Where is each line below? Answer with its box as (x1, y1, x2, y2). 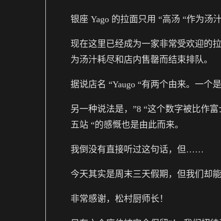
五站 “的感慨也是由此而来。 (71, 119, 184, 130)
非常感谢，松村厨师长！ (71, 193, 168, 204)
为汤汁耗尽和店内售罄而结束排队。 (71, 54, 213, 65)
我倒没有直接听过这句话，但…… (71, 144, 204, 154)
